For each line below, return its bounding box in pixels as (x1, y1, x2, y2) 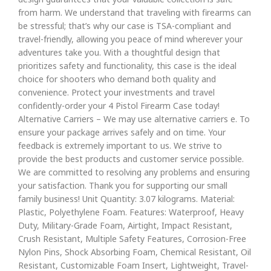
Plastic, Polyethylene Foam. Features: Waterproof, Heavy (18, 206, 244, 218)
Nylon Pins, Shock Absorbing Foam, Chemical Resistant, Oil (18, 246, 251, 258)
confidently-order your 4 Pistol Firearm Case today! (18, 100, 220, 111)
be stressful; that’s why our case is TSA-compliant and (18, 20, 231, 31)
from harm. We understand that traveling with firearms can (18, 7, 251, 18)
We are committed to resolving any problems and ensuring (18, 166, 250, 178)
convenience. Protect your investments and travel (18, 87, 215, 98)
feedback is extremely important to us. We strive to (18, 140, 222, 151)
